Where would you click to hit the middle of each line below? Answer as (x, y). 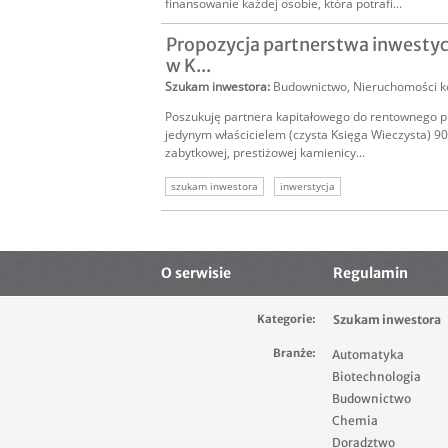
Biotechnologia (376, 377)
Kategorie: (286, 319)
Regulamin (370, 273)
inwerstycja (307, 186)
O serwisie (196, 273)
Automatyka (368, 355)
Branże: (294, 353)
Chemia (355, 421)
